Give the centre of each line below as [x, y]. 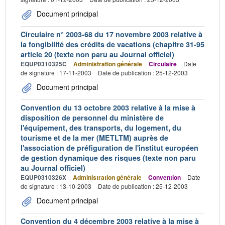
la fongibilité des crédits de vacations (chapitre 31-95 [113, 44]
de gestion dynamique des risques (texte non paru [108, 157]
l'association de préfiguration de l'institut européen [109, 147]
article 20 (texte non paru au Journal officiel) [97, 54]
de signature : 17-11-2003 [56, 72]
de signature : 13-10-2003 [56, 186]
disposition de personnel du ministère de [92, 117]
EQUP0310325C [44, 64]
